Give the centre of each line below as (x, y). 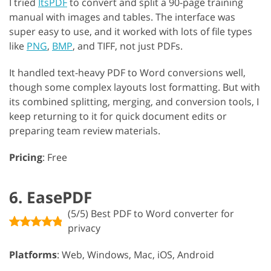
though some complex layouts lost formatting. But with (135, 87)
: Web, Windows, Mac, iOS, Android (135, 254)
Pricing (26, 157)
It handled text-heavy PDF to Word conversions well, (127, 72)
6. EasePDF (51, 197)
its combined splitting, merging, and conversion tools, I (134, 101)
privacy (84, 228)
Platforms (33, 254)
